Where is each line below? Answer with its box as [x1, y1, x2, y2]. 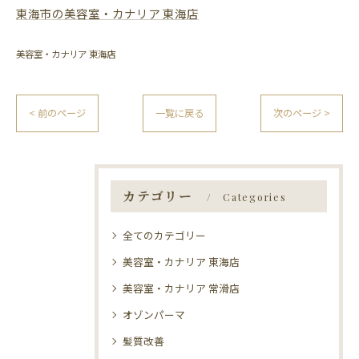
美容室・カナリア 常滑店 [123, 280, 240, 296]
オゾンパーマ [123, 307, 185, 322]
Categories [223, 191, 287, 204]
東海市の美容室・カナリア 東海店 [16, 5, 199, 22]
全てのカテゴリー [123, 228, 206, 243]
